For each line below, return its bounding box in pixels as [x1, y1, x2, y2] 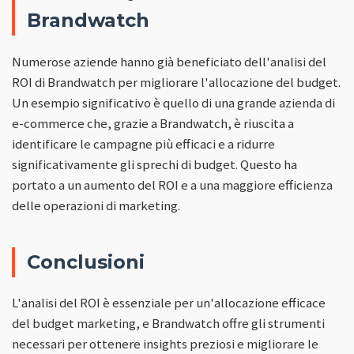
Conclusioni [27, 250, 145, 273]
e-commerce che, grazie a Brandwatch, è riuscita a [12, 114, 294, 132]
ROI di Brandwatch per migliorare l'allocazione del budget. [12, 73, 341, 91]
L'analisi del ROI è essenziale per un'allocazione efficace [12, 294, 326, 312]
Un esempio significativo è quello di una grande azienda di [12, 93, 335, 111]
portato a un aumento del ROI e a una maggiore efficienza [12, 175, 333, 194]
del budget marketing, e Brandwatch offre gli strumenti [12, 314, 325, 333]
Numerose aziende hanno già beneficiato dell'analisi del [12, 52, 326, 70]
